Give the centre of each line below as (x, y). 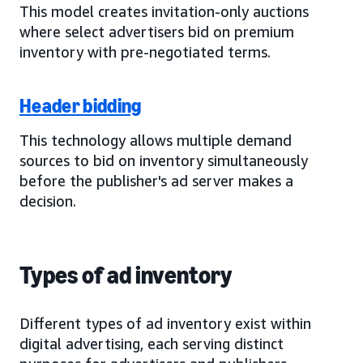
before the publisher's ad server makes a (156, 180)
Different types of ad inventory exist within (165, 323)
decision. (48, 201)
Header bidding (81, 105)
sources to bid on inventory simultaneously (164, 160)
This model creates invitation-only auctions (164, 11)
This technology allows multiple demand (156, 140)
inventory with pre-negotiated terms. (145, 51)
